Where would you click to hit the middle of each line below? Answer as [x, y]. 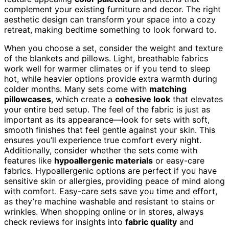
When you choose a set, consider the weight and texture [113, 48]
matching [168, 89]
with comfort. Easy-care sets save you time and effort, [111, 191]
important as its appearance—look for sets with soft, [107, 119]
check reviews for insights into [65, 222]
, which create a [83, 99]
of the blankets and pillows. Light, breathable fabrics [106, 58]
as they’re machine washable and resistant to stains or [109, 201]
